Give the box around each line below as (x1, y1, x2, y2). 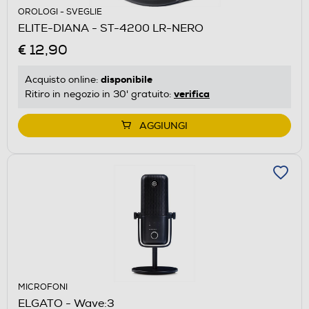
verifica (174, 87, 210, 100)
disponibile (101, 72, 152, 86)
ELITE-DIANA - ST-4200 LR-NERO (18, 21, 203, 35)
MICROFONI (18, 281, 68, 292)
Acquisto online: (25, 73, 101, 86)
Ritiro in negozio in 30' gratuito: (25, 88, 174, 100)
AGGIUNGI (139, 119, 188, 132)
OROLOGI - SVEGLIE (18, 6, 102, 17)
